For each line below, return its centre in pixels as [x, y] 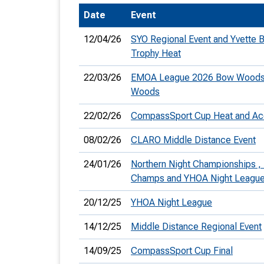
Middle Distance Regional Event [196, 227]
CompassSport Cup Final [182, 251]
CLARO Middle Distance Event [193, 140]
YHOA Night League [171, 202]
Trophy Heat [156, 53]
